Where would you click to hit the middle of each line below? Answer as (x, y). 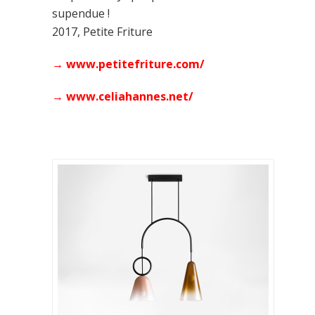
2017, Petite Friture (102, 32)
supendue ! (81, 13)
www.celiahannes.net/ (130, 96)
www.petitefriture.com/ (135, 64)
